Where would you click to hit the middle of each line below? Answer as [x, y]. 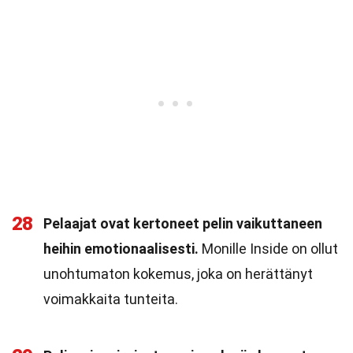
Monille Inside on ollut [268, 249]
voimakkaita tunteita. [111, 299]
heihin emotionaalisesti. [121, 249]
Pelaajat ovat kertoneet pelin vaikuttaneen [183, 223]
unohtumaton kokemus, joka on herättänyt [178, 274]
